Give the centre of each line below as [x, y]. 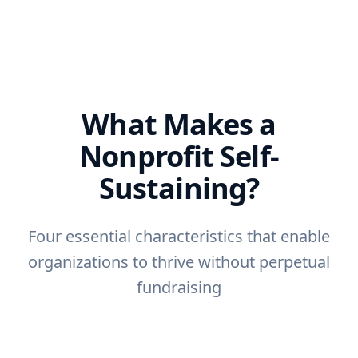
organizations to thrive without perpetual [179, 262]
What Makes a [179, 124]
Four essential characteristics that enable [179, 236]
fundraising [179, 287]
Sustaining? [179, 188]
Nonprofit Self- [179, 156]
